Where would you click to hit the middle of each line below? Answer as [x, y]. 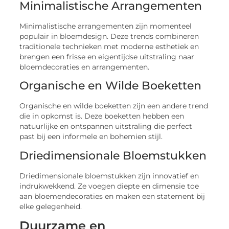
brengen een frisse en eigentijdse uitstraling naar [107, 57]
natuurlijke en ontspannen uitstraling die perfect [106, 127]
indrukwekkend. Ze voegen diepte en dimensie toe [109, 186]
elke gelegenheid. [51, 206]
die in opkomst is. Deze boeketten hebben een [102, 116]
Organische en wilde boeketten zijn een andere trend [114, 106]
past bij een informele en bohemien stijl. [91, 137]
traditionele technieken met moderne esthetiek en [109, 47]
